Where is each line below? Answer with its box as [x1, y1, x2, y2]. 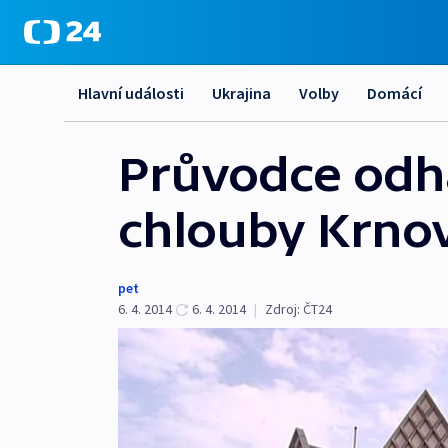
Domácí [367, 83, 422, 103]
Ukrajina [212, 83, 271, 103]
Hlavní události [78, 83, 184, 103]
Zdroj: [265, 300, 300, 318]
